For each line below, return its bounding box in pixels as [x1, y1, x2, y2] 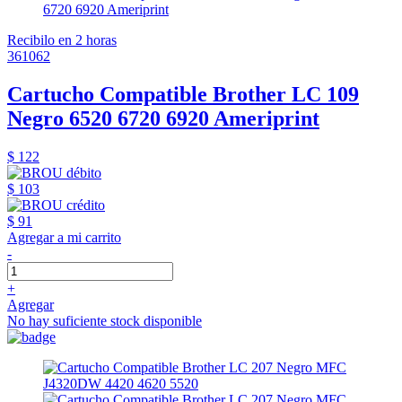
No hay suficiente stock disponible [7, 312, 202, 328]
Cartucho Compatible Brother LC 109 [7, 82, 359, 106]
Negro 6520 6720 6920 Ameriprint [7, 106, 319, 130]
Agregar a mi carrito [7, 229, 121, 245]
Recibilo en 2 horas [7, 31, 117, 48]
